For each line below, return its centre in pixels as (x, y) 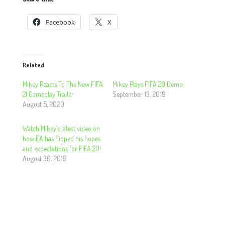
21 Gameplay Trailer (48, 94)
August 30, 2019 (44, 158)
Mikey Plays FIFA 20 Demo (147, 84)
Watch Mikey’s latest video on (61, 128)
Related (33, 65)
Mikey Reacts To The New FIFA (63, 84)
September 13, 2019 (139, 94)
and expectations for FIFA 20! (62, 148)
